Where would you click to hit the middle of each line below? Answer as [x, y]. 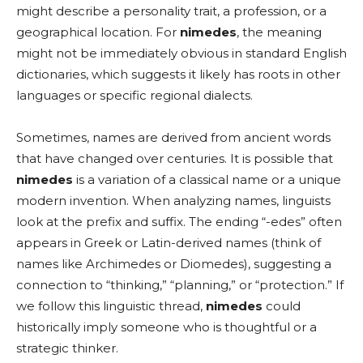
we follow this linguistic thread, [111, 306]
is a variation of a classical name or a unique [207, 179]
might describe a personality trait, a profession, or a [171, 11]
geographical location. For [98, 32]
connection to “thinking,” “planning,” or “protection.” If [180, 285]
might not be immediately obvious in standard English [181, 53]
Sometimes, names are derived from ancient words [173, 137]
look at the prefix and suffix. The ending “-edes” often [179, 222]
